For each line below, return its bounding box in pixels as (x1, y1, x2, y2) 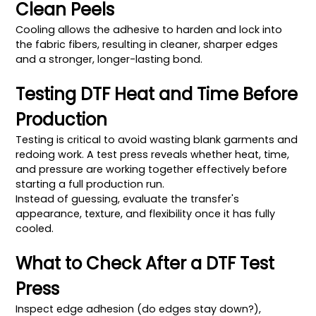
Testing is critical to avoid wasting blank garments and (16, 132, 298, 147)
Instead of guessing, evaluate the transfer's (16, 191, 240, 206)
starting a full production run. (16, 176, 165, 191)
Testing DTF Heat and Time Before (16, 82, 298, 106)
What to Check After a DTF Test (16, 251, 275, 275)
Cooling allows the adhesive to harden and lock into (16, 22, 283, 37)
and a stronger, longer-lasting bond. (16, 51, 203, 66)
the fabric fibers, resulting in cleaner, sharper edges (16, 37, 279, 51)
